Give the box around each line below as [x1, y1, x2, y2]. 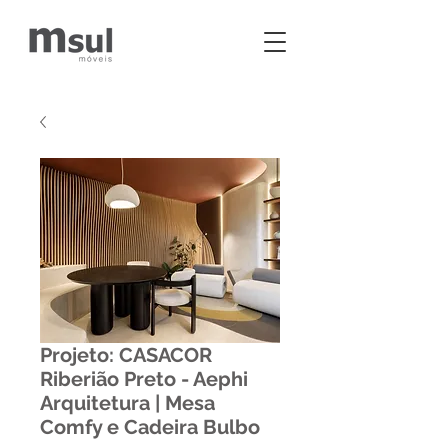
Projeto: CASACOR [40, 343, 212, 367]
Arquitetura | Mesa [40, 391, 215, 415]
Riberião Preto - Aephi [40, 367, 248, 391]
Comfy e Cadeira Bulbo [40, 415, 260, 439]
